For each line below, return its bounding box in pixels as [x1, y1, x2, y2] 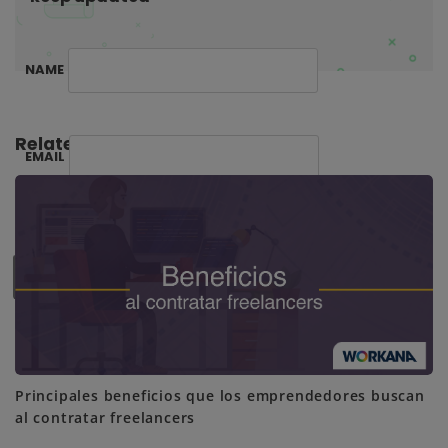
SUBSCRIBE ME [69, 267, 167, 287]
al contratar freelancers [15, 408, 196, 428]
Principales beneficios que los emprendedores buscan [15, 386, 425, 406]
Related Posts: [15, 131, 146, 156]
